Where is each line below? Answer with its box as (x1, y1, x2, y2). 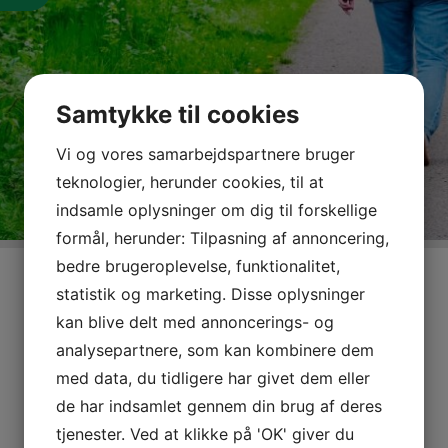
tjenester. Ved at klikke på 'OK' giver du (56, 423, 354, 444)
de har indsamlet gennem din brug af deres (56, 395, 382, 416)
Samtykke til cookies (56, 99, 299, 129)
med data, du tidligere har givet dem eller (56, 367, 370, 388)
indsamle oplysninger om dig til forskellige (56, 199, 377, 220)
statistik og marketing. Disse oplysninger (56, 283, 365, 304)
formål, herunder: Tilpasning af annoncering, (56, 227, 389, 248)
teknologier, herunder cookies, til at (56, 171, 324, 192)
